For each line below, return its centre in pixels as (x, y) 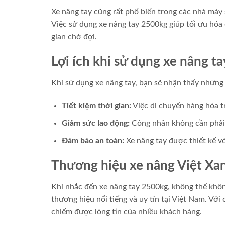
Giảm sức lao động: (95, 123)
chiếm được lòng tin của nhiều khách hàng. (127, 212)
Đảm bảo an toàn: (93, 141)
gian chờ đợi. (74, 37)
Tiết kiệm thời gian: (96, 106)
